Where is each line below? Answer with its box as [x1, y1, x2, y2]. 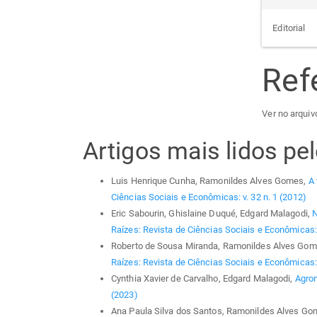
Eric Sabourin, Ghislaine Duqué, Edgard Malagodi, [111, 207, 312, 219]
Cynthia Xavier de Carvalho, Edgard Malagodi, [111, 272, 295, 284]
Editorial [272, 22, 306, 33]
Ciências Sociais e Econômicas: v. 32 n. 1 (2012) [111, 191, 306, 202]
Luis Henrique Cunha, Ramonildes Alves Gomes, [111, 175, 309, 186]
